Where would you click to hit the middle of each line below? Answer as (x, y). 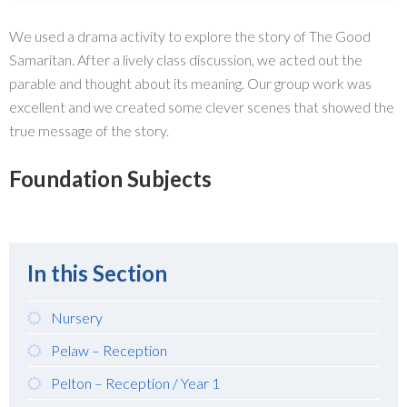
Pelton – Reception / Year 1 (135, 382)
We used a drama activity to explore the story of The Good (190, 35)
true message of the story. (89, 130)
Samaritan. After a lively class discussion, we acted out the (186, 59)
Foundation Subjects (110, 178)
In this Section (97, 273)
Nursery (77, 317)
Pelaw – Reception (109, 350)
